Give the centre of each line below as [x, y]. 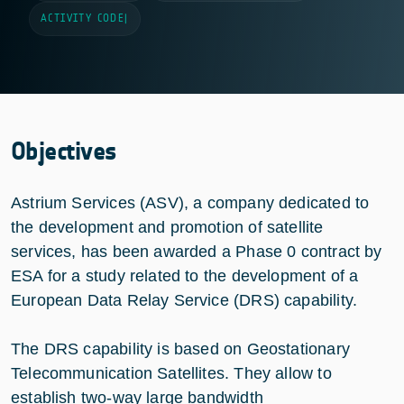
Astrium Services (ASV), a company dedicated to [190, 202]
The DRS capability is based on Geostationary [180, 349]
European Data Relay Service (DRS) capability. [184, 300]
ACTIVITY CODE [83, 18]
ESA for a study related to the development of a [185, 275]
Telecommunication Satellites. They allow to [171, 373]
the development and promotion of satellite [167, 227]
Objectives [64, 151]
